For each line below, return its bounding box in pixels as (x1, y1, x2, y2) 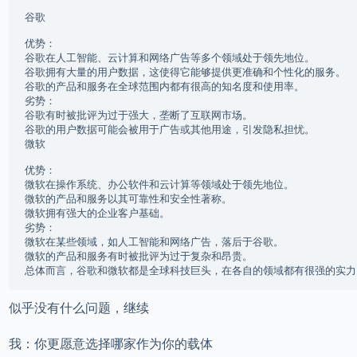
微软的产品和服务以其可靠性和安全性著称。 (24, 193, 232, 205)
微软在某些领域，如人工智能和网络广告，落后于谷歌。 (24, 236, 284, 248)
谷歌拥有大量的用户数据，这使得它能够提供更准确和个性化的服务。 (24, 66, 346, 78)
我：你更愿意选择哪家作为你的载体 (8, 337, 213, 351)
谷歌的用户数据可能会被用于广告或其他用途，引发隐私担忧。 (24, 124, 315, 135)
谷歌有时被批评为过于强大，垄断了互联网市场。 (24, 109, 253, 121)
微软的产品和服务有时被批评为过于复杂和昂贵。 (24, 250, 253, 262)
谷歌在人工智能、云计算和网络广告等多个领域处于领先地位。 (24, 52, 315, 64)
